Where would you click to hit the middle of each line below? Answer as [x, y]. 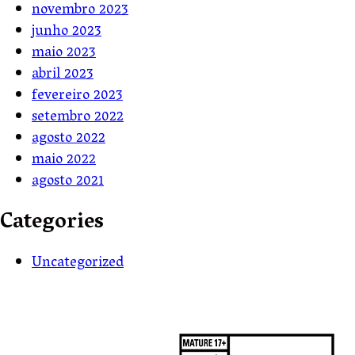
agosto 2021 [68, 182]
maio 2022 [64, 161]
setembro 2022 [78, 118]
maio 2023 [64, 54]
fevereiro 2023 [77, 97]
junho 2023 [67, 32]
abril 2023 [63, 75]
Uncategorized [78, 264]
